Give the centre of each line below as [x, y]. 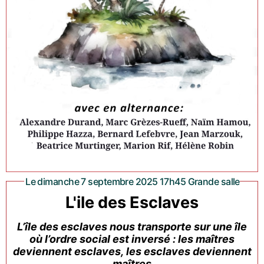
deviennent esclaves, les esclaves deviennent [132, 251]
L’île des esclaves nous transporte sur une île [132, 226]
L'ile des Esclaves [132, 202]
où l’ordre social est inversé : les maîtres [132, 239]
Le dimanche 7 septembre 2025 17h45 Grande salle [138, 181]
